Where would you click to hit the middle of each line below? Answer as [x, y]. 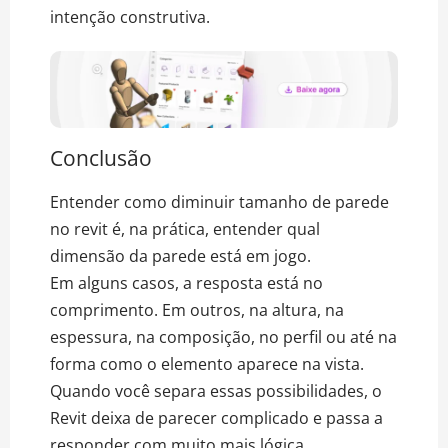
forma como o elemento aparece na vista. [209, 363]
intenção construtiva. [130, 17]
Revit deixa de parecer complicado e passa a [216, 417]
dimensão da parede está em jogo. [180, 255]
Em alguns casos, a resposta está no [186, 282]
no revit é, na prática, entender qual [185, 228]
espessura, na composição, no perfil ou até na [223, 336]
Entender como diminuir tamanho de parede [219, 201]
